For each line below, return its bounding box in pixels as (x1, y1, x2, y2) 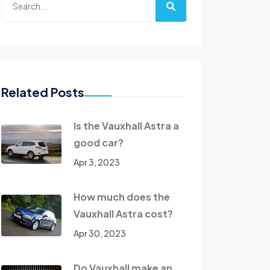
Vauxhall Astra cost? (74, 207, 173, 221)
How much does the (74, 190, 170, 204)
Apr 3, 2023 (74, 157, 120, 168)
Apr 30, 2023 (74, 228, 126, 239)
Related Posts (1, 84, 84, 100)
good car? (74, 136, 124, 149)
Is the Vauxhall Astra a (74, 119, 179, 133)
